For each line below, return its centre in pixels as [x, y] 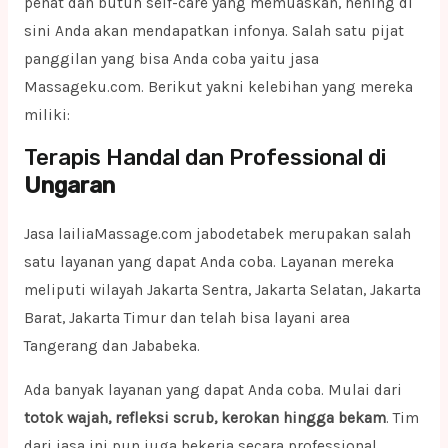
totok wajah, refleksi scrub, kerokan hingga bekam [204, 417]
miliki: [46, 114]
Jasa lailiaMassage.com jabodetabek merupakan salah [217, 234]
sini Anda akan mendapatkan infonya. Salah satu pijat [213, 30]
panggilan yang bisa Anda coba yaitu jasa [171, 58]
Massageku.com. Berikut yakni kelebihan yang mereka [218, 86]
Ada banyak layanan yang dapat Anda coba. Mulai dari [212, 389]
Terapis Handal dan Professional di [204, 158]
